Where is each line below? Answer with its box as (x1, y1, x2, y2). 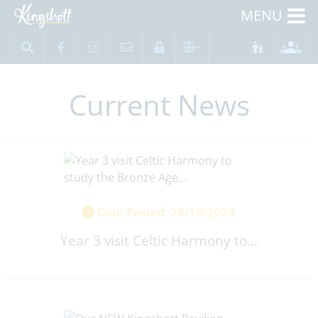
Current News (68, 85, 250, 124)
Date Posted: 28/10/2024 (94, 204, 236, 220)
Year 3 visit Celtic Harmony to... (60, 231, 258, 250)
